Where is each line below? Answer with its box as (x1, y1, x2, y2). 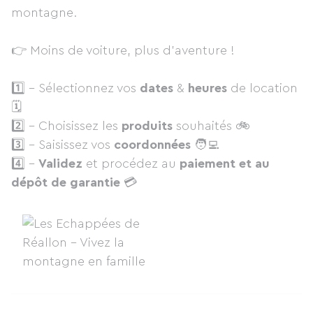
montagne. (11, 6, 77, 19)
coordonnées (114, 138, 191, 151)
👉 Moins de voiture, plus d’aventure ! (11, 44, 238, 57)
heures (188, 82, 227, 94)
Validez (38, 157, 82, 170)
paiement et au (180, 157, 270, 170)
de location (227, 82, 298, 94)
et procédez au (82, 157, 180, 170)
